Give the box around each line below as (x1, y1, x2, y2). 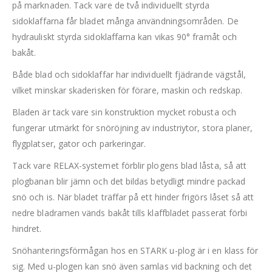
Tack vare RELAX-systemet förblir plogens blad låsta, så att (12, 160, 247, 172)
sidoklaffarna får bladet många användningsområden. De (12, 15, 239, 27)
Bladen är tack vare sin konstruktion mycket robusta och (12, 106, 236, 118)
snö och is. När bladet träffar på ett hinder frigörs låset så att (12, 191, 254, 203)
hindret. (12, 223, 42, 235)
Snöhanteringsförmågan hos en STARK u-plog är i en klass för (12, 245, 259, 257)
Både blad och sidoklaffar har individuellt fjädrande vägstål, (12, 69, 246, 81)
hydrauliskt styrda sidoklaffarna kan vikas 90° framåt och (12, 31, 237, 43)
